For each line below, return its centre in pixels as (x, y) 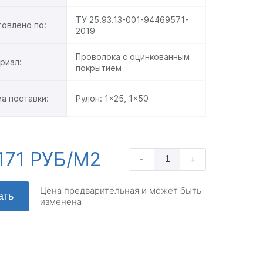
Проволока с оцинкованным (133, 56)
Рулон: (90, 99)
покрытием (99, 68)
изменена (61, 202)
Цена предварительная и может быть (121, 191)
